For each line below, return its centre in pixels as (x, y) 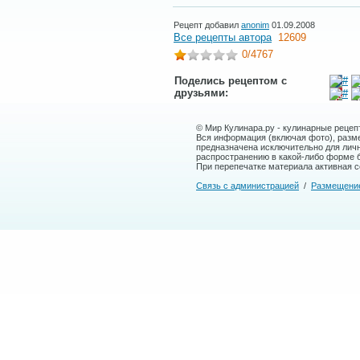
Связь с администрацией (247, 186)
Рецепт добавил (207, 25)
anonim (255, 25)
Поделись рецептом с (231, 81)
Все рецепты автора (223, 37)
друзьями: (201, 93)
